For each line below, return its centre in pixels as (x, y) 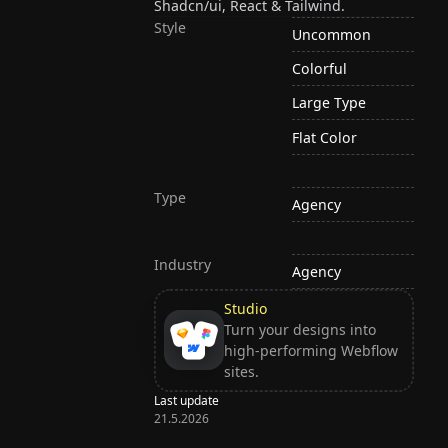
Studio (245, 309)
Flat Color (325, 137)
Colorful (320, 69)
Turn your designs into (299, 330)
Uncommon (332, 35)
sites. (241, 372)
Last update (187, 400)
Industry (183, 264)
